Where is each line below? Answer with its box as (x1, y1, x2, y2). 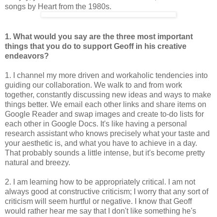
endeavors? (5, 52, 49, 61)
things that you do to (5, 42, 81, 51)
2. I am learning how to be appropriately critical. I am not (5, 178, 195, 186)
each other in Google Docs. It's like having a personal (5, 120, 187, 128)
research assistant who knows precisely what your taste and (5, 129, 210, 138)
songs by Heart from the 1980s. (5, 2, 111, 11)
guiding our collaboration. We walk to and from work (5, 81, 182, 90)
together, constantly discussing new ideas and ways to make (5, 91, 211, 99)
